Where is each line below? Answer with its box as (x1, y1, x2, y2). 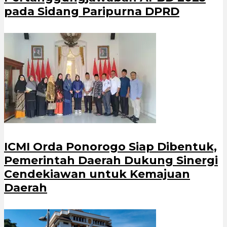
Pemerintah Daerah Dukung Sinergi (4, 154, 218, 168)
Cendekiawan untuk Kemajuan (4, 167, 190, 181)
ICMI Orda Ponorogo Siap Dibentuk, (4, 140, 217, 154)
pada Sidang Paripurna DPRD (4, 4, 179, 18)
